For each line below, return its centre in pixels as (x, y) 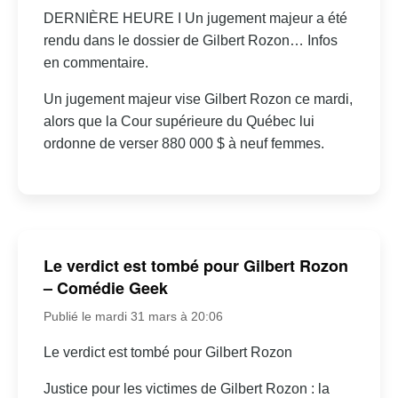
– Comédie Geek (105, 288)
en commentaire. (96, 62)
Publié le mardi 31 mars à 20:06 (133, 317)
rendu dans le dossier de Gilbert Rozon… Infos (190, 40)
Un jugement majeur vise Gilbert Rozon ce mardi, (198, 99)
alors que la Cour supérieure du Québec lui (179, 121)
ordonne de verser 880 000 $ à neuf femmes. (183, 143)
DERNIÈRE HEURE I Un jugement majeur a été (195, 18)
